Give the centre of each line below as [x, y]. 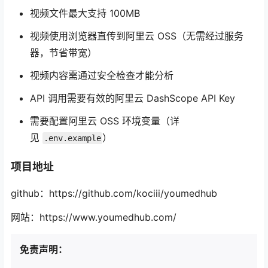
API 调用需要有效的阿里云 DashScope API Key [133, 98]
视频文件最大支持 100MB [85, 13]
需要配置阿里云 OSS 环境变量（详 [105, 121]
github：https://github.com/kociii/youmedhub [114, 194]
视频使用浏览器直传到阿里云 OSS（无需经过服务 [137, 36]
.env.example [72, 138]
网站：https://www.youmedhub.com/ [94, 217]
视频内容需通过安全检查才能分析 [102, 75]
